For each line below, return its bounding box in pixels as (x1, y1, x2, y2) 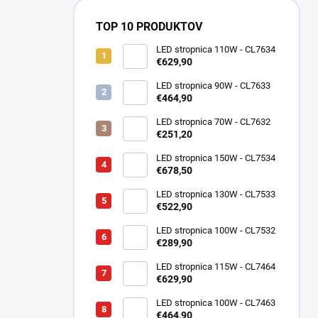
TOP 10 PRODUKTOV (96, 20, 202, 33)
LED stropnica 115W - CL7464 (156, 261, 275, 272)
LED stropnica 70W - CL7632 (156, 116, 270, 127)
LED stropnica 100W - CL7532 (156, 225, 275, 236)
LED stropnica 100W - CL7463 (156, 297, 275, 308)
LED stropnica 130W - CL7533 (156, 189, 275, 199)
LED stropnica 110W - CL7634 (156, 44, 275, 55)
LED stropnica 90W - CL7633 (156, 80, 270, 91)
